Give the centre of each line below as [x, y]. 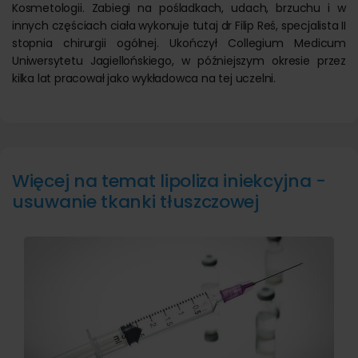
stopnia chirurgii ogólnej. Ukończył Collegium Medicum [179, 43]
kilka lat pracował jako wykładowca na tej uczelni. [144, 78]
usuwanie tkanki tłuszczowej [135, 202]
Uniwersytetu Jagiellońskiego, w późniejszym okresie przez [179, 61]
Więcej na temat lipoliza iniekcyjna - [169, 181]
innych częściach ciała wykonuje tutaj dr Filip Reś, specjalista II [179, 26]
